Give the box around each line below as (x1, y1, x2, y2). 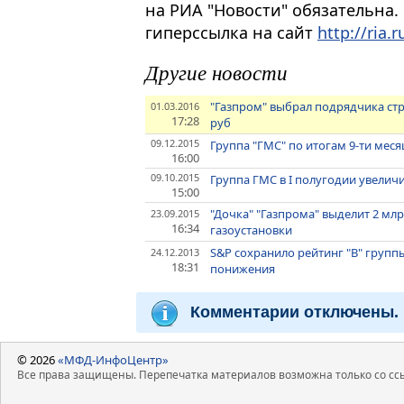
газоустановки (210, 221, 293, 238)
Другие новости (145, 57, 288, 86)
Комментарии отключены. (190, 302, 399, 321)
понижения (210, 260, 276, 277)
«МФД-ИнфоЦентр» (58, 351, 169, 368)
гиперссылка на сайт (145, 22, 317, 43)
